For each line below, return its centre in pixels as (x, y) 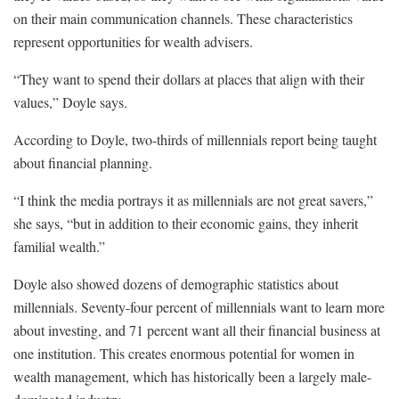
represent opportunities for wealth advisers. (133, 41)
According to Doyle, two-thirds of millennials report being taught (195, 139)
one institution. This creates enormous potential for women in (184, 353)
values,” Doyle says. (70, 102)
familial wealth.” (59, 246)
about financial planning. (83, 162)
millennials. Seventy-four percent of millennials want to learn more (199, 306)
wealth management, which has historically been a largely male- (192, 376)
